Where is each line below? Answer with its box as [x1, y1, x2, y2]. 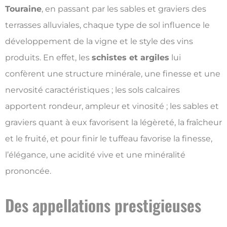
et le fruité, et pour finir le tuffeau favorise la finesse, [5, 134, 212, 144]
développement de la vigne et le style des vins [5, 36, 193, 47]
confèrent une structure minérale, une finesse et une [5, 69, 220, 79]
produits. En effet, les [5, 53, 92, 63]
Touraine [5, 4, 42, 14]
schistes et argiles [92, 53, 169, 63]
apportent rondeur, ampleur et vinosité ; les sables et [5, 101, 219, 111]
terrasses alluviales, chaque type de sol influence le [5, 20, 210, 30]
